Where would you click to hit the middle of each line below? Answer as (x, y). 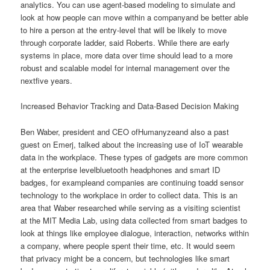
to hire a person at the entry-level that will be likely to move (124, 30)
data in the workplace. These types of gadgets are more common (134, 157)
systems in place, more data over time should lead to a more (127, 55)
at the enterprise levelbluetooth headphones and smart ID (121, 169)
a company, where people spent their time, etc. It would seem (128, 245)
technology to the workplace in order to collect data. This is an (129, 195)
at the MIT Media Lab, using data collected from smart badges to (134, 220)
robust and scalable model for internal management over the (125, 68)
